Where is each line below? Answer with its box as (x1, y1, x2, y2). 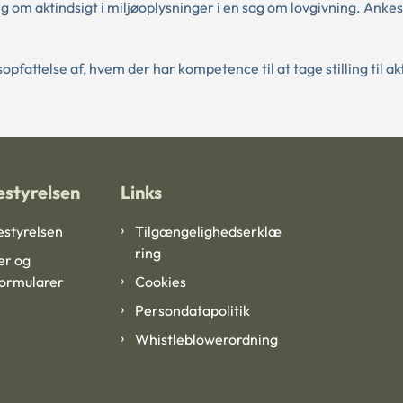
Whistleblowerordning (135, 330, 278, 349)
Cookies (135, 273, 186, 291)
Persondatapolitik (135, 301, 250, 320)
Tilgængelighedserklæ (135, 222, 282, 241)
